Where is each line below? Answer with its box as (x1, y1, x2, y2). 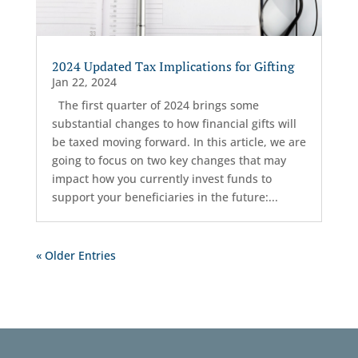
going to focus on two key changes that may (51, 153, 286, 169)
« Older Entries (35, 248, 116, 264)
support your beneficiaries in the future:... (51, 189, 278, 205)
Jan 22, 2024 (51, 74, 117, 90)
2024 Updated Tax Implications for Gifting (51, 58, 294, 76)
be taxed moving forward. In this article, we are (51, 134, 306, 150)
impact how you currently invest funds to (51, 171, 272, 187)
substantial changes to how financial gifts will (51, 116, 296, 132)
